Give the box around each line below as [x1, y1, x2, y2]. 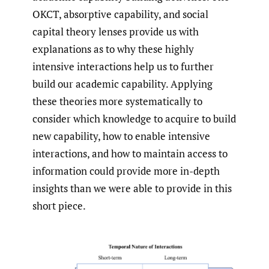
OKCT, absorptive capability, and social [32, 7, 208, 21]
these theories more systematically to [32, 94, 202, 108]
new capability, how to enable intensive [32, 128, 210, 143]
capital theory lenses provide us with [32, 24, 199, 38]
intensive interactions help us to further [32, 59, 214, 73]
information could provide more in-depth [32, 163, 220, 178]
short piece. [32, 198, 86, 213]
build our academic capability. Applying [32, 76, 213, 91]
